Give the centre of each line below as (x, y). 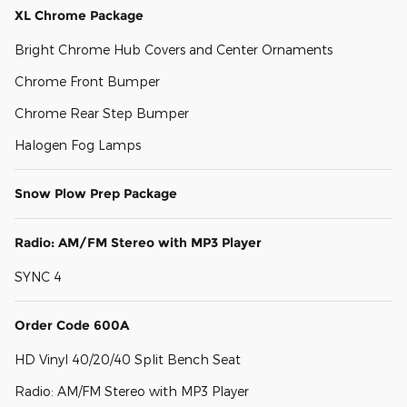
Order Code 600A (72, 326)
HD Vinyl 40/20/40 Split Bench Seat (128, 360)
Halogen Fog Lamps (78, 145)
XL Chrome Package (79, 16)
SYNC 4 (38, 277)
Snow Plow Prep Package (96, 194)
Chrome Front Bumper (87, 82)
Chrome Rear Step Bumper (102, 114)
